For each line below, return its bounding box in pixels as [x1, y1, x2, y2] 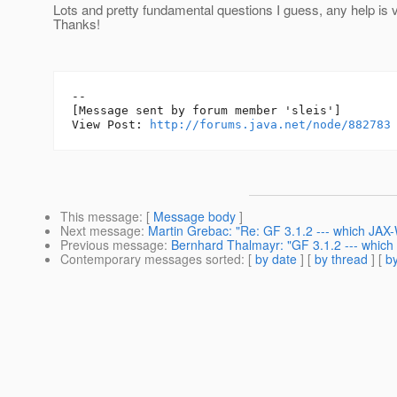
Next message [60, 222, 141, 240]
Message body [153, 207, 236, 226]
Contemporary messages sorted [60, 250, 241, 269]
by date [255, 250, 297, 269]
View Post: [72, 118, 150, 132]
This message [60, 207, 139, 226]
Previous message [60, 236, 164, 254]
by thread [315, 250, 368, 269]
